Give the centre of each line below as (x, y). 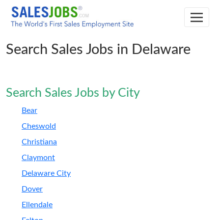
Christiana (39, 142)
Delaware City (46, 173)
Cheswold (39, 126)
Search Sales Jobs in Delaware (98, 50)
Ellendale (37, 205)
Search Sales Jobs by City (73, 93)
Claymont (38, 158)
